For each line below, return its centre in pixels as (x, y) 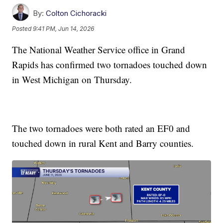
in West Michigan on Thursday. (72, 80)
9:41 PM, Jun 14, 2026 (64, 29)
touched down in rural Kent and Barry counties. (103, 143)
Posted (23, 29)
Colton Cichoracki (76, 13)
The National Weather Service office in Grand (99, 50)
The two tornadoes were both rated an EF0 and (101, 128)
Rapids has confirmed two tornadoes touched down (110, 65)
